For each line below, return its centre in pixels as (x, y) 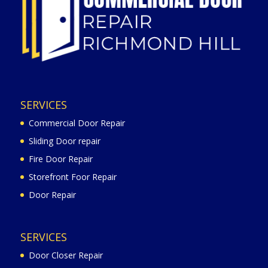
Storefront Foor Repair (72, 176)
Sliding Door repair (64, 141)
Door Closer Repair (66, 255)
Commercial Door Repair (77, 123)
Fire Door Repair (60, 159)
